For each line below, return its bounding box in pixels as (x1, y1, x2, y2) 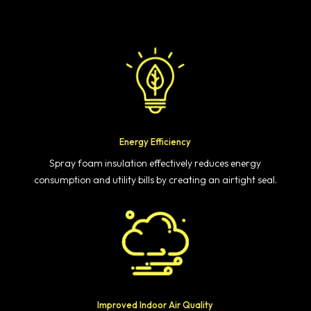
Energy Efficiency (119, 136, 192, 148)
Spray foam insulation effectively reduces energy (49, 157, 262, 170)
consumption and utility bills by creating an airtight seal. (33, 174, 277, 187)
